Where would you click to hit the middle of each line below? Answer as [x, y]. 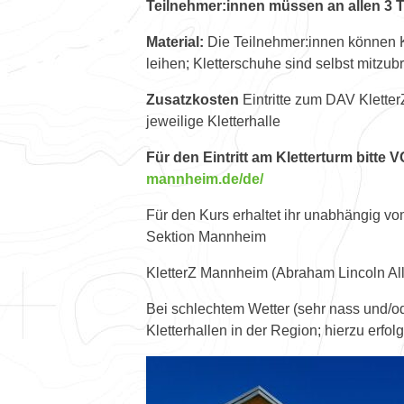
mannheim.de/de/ [205, 179]
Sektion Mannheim [206, 236]
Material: [175, 41]
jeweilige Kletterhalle [213, 121]
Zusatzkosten [193, 99]
